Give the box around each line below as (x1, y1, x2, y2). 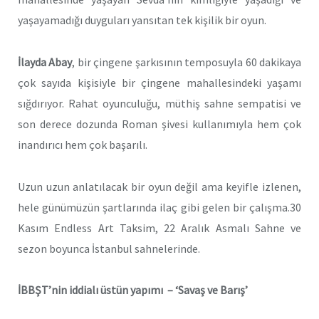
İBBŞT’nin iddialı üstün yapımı (18, 283, 163, 298)
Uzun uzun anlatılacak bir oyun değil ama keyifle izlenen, (18, 179, 301, 194)
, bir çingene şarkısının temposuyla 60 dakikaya (72, 55, 302, 70)
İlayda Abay (18, 55, 73, 70)
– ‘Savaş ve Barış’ (163, 283, 248, 298)
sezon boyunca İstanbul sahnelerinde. (18, 241, 200, 256)
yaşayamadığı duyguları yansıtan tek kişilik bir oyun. (18, 13, 266, 28)
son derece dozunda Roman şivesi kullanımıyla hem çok (18, 117, 301, 132)
